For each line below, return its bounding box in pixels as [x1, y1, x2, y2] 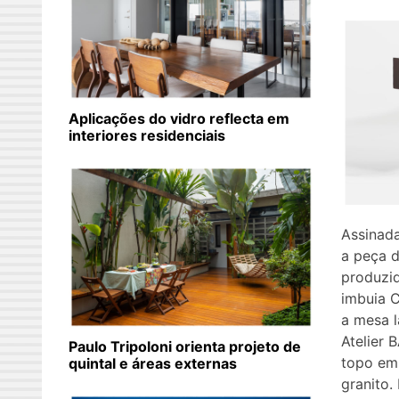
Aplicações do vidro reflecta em [69, 110, 289, 128]
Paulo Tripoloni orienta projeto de [69, 338, 301, 356]
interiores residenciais [69, 126, 225, 145]
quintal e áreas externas [69, 354, 237, 373]
